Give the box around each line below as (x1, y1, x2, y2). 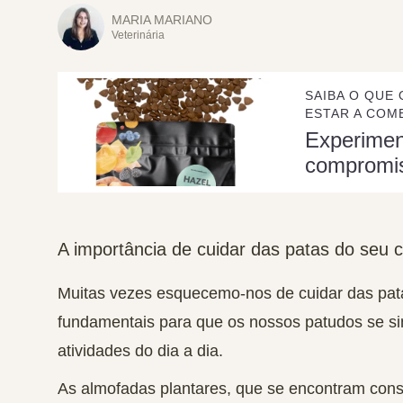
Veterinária (112, 29, 165, 41)
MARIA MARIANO (112, 13, 212, 27)
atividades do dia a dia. (58, 342, 223, 360)
